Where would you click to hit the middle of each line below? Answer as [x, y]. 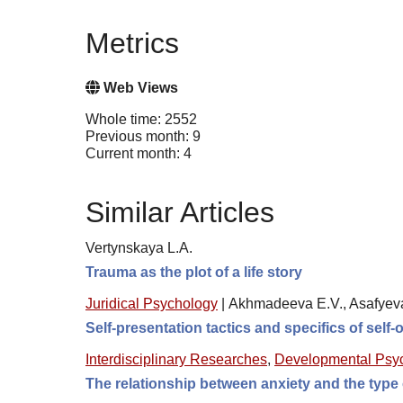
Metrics [132, 43]
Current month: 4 [139, 153]
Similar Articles [180, 213]
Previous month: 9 [143, 136]
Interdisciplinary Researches [176, 359]
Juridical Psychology [152, 303]
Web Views [139, 87]
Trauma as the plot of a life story [194, 272]
